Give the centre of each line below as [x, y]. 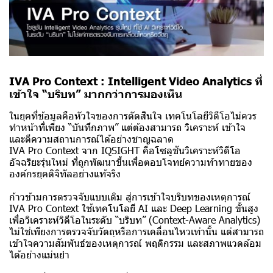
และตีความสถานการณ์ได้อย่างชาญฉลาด [91, 139]
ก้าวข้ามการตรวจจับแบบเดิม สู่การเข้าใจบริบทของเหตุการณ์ [130, 197]
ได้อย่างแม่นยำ [39, 255]
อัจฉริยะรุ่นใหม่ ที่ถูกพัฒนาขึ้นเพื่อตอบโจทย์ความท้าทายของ [131, 162]
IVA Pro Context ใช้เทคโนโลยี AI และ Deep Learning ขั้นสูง [134, 208]
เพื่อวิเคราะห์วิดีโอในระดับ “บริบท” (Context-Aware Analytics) [135, 220]
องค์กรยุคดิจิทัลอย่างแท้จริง [65, 174]
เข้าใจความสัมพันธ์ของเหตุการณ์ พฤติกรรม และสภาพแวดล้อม [135, 243]
